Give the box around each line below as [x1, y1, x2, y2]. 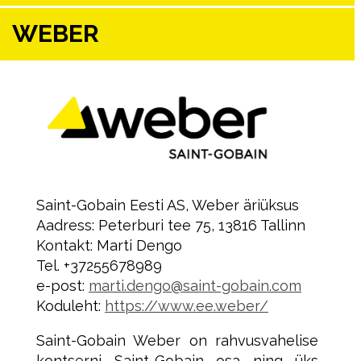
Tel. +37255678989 [36, 257, 162, 275]
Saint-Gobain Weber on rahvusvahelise [36, 332, 318, 350]
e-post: [36, 277, 89, 295]
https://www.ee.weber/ [105, 297, 268, 315]
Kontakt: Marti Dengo [36, 237, 182, 255]
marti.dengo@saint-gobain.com [89, 277, 301, 295]
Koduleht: [36, 297, 105, 315]
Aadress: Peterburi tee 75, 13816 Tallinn [36, 217, 305, 234]
